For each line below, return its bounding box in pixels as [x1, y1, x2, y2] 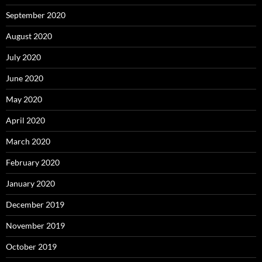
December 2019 [6, 199, 64, 210]
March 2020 [6, 136, 50, 147]
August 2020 [6, 31, 52, 42]
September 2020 [6, 10, 65, 20]
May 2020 [6, 94, 42, 105]
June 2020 [6, 73, 43, 84]
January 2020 [6, 178, 55, 189]
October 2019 [6, 242, 57, 252]
